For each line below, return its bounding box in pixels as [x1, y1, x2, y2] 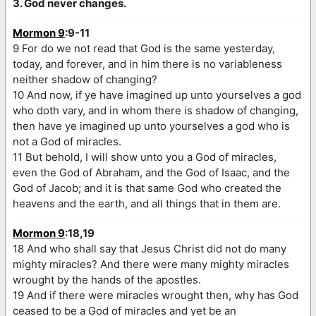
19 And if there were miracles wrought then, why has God [13, 288, 298, 302]
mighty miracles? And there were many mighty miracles [13, 257, 289, 271]
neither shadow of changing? [13, 72, 157, 86]
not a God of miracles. [13, 134, 121, 148]
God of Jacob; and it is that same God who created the [13, 181, 281, 195]
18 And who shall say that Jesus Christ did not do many [13, 241, 286, 255]
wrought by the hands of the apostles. [13, 272, 201, 286]
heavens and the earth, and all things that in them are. [13, 196, 281, 210]
